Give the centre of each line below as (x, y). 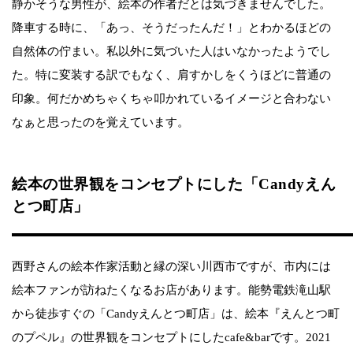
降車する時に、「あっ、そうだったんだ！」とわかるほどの (171, 28)
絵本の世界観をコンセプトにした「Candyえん (174, 184)
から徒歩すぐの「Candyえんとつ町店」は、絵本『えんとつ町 (176, 314)
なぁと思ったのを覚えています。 (100, 123)
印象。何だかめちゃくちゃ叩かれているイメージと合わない (171, 99)
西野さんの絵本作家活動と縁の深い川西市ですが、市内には (171, 267)
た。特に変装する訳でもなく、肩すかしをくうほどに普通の (171, 75)
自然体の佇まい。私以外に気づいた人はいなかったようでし (171, 52)
